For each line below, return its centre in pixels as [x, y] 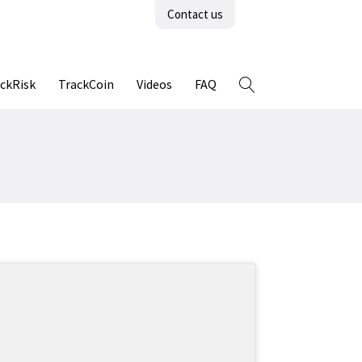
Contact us [195, 14]
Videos [154, 84]
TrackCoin [86, 84]
